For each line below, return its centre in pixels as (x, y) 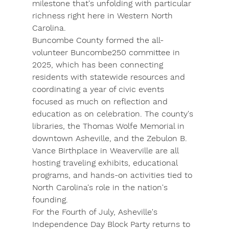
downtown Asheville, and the (89, 139)
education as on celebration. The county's (114, 114)
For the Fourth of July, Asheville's (96, 212)
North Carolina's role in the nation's (101, 188)
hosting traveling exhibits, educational (106, 163)
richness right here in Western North (104, 16)
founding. (50, 200)
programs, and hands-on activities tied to (113, 175)
